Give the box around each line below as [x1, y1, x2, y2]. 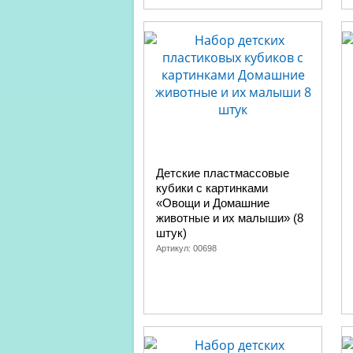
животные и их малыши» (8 [156, 211, 303, 225]
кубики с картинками [156, 181, 268, 195]
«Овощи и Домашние [156, 196, 269, 210]
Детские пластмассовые [156, 166, 289, 180]
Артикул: [156, 243, 193, 253]
